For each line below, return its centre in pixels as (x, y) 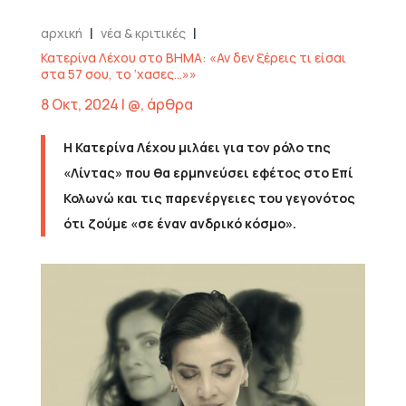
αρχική (61, 34)
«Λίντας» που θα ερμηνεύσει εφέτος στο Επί (208, 173)
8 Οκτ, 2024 (79, 105)
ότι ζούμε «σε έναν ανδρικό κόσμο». (179, 224)
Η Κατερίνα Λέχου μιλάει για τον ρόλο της (197, 148)
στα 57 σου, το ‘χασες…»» (118, 74)
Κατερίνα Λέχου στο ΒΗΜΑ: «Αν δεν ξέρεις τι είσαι (193, 58)
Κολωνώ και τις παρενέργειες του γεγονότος (209, 198)
